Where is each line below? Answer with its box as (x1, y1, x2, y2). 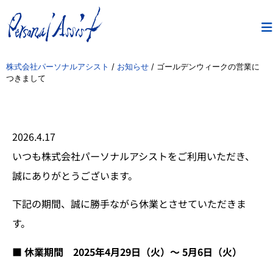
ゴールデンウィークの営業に (157, 62, 260, 71)
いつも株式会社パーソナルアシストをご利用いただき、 (12, 149, 255, 163)
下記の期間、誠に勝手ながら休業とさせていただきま (12, 196, 246, 211)
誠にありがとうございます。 (12, 168, 138, 183)
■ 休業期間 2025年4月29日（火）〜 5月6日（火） (12, 244, 242, 259)
